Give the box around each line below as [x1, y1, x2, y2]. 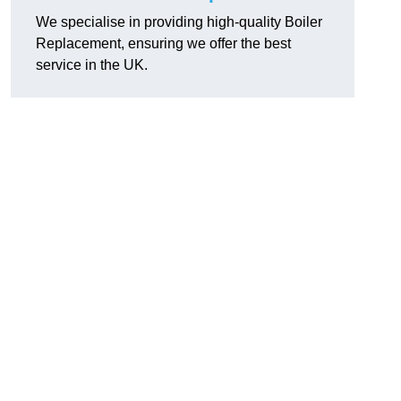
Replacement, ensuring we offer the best [36, 36, 291, 52]
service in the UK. [36, 57, 148, 73]
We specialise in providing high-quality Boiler [36, 14, 322, 30]
